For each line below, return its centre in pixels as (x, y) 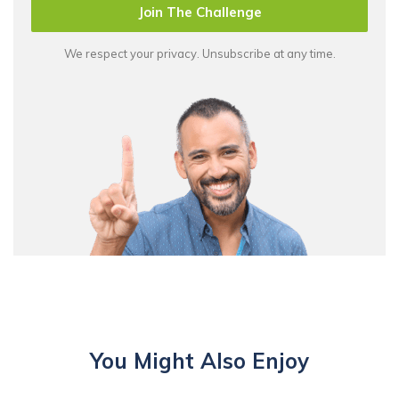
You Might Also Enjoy (199, 360)
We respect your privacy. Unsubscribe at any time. (199, 53)
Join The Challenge (199, 12)
